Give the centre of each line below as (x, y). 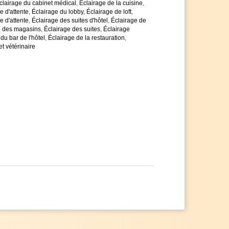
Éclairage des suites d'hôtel (70, 20)
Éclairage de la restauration (86, 38)
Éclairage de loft (109, 12)
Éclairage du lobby (58, 12)
